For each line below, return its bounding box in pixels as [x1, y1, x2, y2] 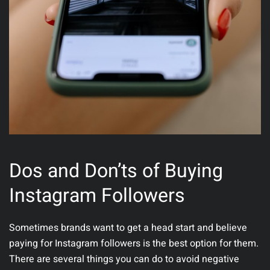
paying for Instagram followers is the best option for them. [9, 236, 259, 251]
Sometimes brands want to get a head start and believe [9, 221, 247, 236]
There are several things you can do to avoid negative [9, 252, 239, 267]
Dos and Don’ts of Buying [9, 157, 223, 186]
